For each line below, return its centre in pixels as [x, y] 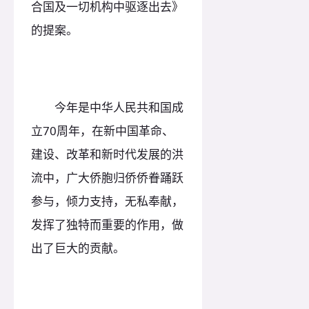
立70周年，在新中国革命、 [102, 130]
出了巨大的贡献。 [78, 248]
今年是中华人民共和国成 [107, 107]
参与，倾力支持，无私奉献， [107, 201]
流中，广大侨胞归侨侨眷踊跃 [107, 177]
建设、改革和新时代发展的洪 [107, 154]
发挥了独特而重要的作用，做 [107, 224]
